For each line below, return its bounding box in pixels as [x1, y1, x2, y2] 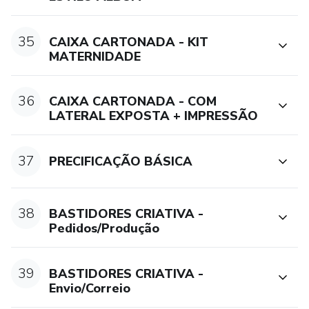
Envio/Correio [49, 279, 131, 297]
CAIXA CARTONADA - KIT [49, 33, 209, 50]
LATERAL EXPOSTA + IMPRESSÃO [49, 108, 259, 125]
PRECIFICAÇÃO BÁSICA [49, 153, 193, 170]
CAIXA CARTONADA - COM [49, 93, 217, 110]
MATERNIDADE [49, 48, 141, 65]
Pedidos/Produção [49, 220, 160, 237]
